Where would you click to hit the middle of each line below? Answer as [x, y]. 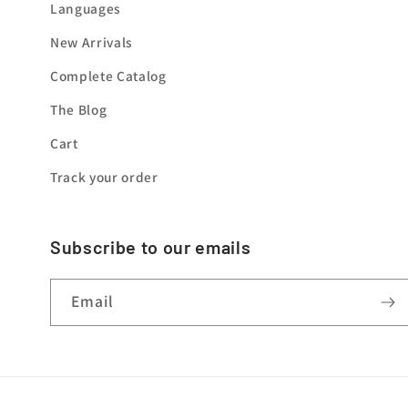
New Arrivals [92, 42]
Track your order [104, 177]
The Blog [79, 110]
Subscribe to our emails [151, 247]
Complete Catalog [108, 76]
